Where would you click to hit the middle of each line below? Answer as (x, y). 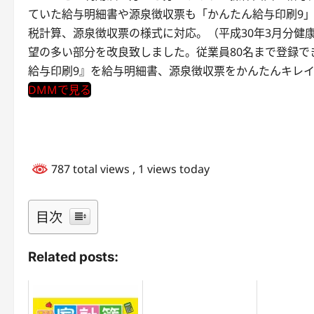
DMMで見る (60, 90)
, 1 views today (171, 169)
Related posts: (73, 257)
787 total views (90, 169)
